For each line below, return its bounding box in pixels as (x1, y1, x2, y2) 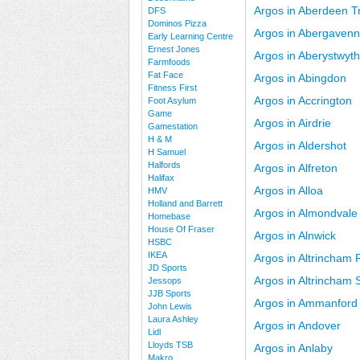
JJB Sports (148, 288, 191, 298)
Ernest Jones (148, 44, 200, 54)
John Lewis (148, 301, 192, 311)
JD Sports (148, 263, 187, 272)
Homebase (148, 211, 190, 221)
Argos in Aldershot (254, 139, 346, 152)
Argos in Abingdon (254, 72, 346, 84)
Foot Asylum (148, 96, 196, 105)
